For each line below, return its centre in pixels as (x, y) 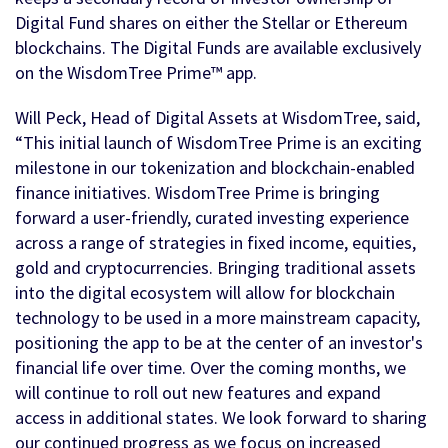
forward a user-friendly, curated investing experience (212, 218)
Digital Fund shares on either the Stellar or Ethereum (211, 23)
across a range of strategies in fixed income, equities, (215, 243)
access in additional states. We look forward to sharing (221, 418)
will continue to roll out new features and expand (198, 393)
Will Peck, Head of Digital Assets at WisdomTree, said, (217, 118)
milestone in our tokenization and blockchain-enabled (215, 168)
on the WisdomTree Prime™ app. (136, 73)
